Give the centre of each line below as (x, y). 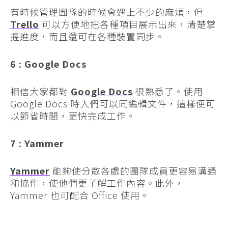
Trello (25, 24)
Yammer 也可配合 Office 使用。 (80, 195)
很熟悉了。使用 (168, 91)
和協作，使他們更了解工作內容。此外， (97, 182)
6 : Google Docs (48, 63)
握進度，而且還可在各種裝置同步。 (88, 36)
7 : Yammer (37, 143)
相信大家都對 (40, 91)
